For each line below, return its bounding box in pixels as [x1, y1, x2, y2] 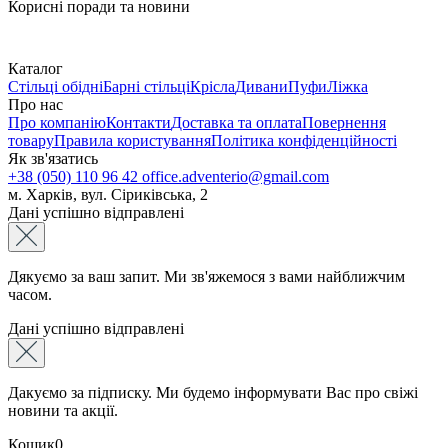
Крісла [190, 77, 235, 95]
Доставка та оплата [171, 113, 302, 131]
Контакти [106, 113, 171, 131]
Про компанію [8, 113, 106, 131]
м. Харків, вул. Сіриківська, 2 [8, 185, 208, 203]
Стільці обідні [8, 77, 103, 95]
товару [8, 131, 54, 149]
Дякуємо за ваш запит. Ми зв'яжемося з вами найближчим [8, 267, 405, 285]
